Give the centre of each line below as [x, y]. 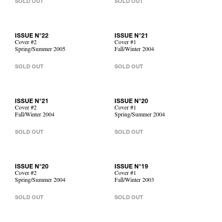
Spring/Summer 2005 [40, 50]
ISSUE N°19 [131, 167]
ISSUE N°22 [32, 36]
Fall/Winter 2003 [134, 181]
